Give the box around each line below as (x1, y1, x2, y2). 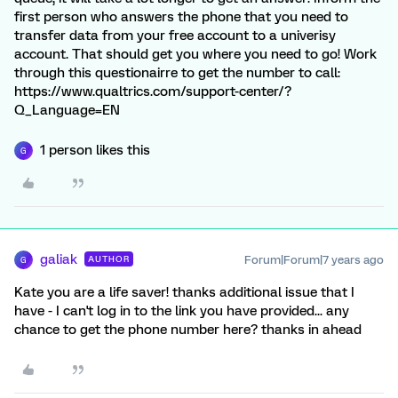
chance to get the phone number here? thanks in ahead (14, 322, 362, 338)
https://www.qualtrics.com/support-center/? (14, 84, 291, 99)
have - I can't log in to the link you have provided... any (14, 303, 349, 319)
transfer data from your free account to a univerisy (14, 28, 336, 44)
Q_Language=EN (14, 102, 120, 118)
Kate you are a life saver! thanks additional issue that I (14, 284, 354, 300)
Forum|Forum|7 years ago (244, 253, 384, 267)
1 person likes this (40, 142, 150, 158)
